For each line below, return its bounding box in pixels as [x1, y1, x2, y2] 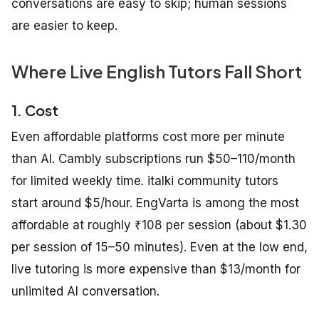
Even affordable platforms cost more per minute [11, 129, 285, 144]
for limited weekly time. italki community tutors [11, 173, 278, 188]
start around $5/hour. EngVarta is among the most [11, 195, 299, 210]
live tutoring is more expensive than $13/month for [11, 261, 300, 276]
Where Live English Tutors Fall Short [11, 60, 302, 82]
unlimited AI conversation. [11, 283, 159, 298]
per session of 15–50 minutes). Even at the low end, [11, 239, 308, 254]
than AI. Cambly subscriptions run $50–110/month [11, 151, 296, 166]
